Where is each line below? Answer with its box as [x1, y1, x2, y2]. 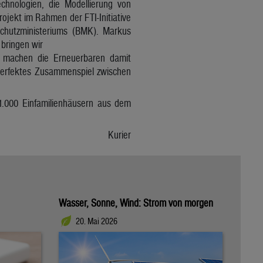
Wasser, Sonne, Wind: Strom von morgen [59, 196, 213, 209]
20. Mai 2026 [76, 216, 117, 227]
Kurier [108, 128, 131, 141]
